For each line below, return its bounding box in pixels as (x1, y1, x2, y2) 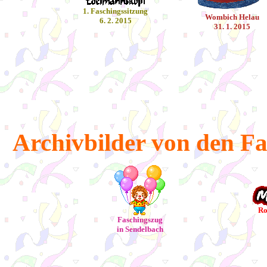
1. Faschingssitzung (83, 7, 148, 15)
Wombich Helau (204, 13, 259, 21)
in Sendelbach (116, 225, 163, 234)
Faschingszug (117, 215, 163, 224)
